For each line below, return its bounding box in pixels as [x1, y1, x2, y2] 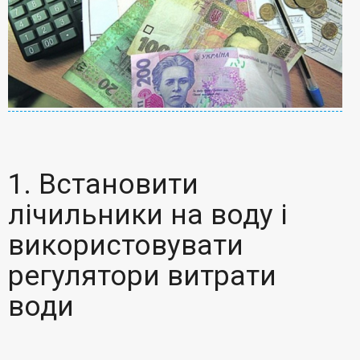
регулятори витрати [8, 260, 277, 293]
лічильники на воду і [8, 198, 288, 232]
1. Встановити [8, 168, 199, 202]
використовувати [8, 229, 244, 263]
